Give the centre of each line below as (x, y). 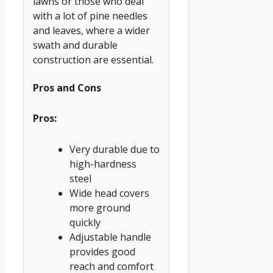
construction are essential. (93, 60)
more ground (100, 207)
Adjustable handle (110, 237)
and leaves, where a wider (91, 31)
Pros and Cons (67, 87)
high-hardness (103, 164)
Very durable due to (115, 149)
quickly (85, 222)
